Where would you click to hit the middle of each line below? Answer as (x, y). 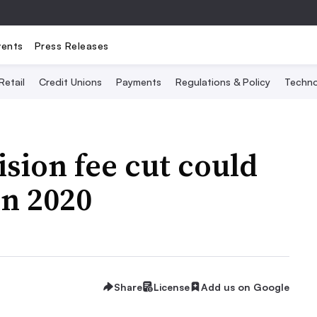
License (172, 287)
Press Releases (71, 45)
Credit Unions (70, 82)
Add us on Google (245, 287)
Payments (138, 82)
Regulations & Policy (223, 82)
